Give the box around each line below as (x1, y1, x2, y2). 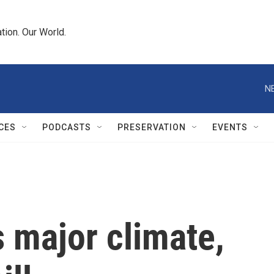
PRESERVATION (117, 122, 186, 132)
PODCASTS (42, 122, 91, 132)
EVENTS (212, 122, 248, 132)
